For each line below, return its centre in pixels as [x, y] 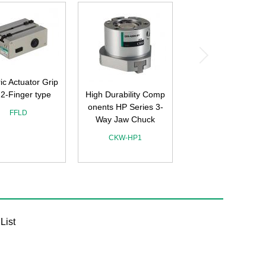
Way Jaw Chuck [125, 119]
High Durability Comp [125, 94]
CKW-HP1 [125, 138]
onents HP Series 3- [125, 107]
